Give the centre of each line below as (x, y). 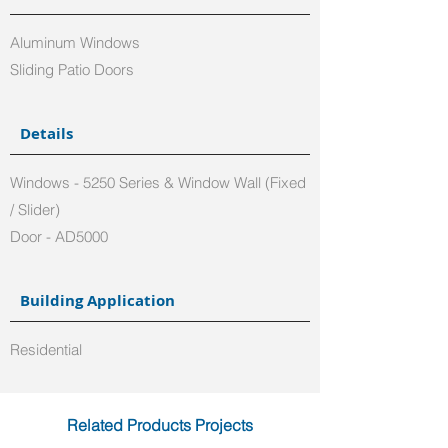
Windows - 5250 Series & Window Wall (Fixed (158, 182)
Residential (46, 349)
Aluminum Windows (75, 42)
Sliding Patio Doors (72, 69)
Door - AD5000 (61, 236)
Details (46, 133)
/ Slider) (35, 209)
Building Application (97, 300)
